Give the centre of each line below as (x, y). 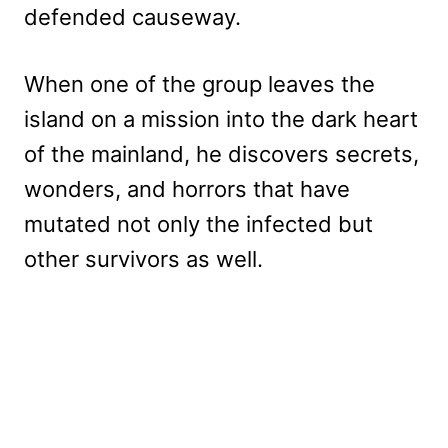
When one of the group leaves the (199, 83)
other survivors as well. (143, 258)
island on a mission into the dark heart (221, 118)
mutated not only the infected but (198, 223)
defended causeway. (132, 16)
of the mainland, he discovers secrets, (221, 153)
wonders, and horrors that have (187, 188)
